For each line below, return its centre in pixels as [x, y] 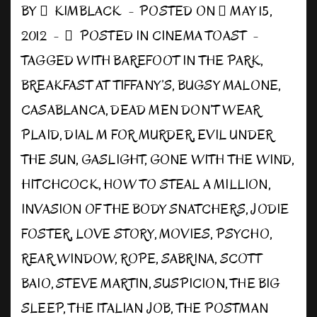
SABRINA [188, 259]
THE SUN [49, 160]
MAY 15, [251, 11]
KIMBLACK [88, 11]
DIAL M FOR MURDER [128, 135]
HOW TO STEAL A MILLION [186, 185]
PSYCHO [242, 234]
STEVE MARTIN [102, 284]
